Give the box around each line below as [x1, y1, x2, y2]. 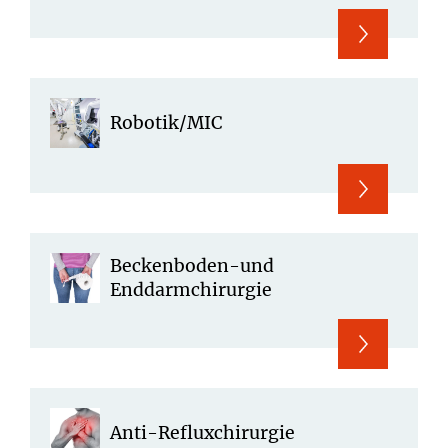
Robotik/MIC [110, 111, 222, 134]
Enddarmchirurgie [110, 278, 272, 301]
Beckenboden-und [110, 254, 274, 277]
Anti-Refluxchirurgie [110, 421, 295, 444]
